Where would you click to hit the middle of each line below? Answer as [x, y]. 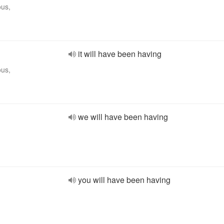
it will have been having [120, 54]
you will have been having [124, 180]
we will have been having [123, 117]
